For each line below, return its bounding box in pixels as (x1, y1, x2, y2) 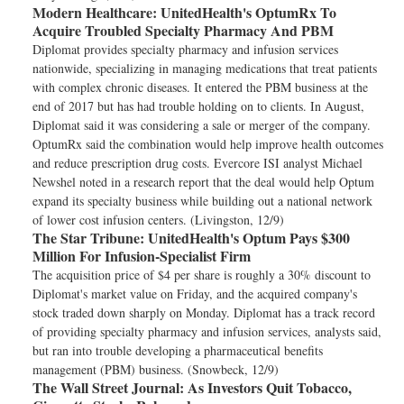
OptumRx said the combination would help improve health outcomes (32, 135, 383, 152)
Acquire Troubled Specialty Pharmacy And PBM (32, 20, 334, 41)
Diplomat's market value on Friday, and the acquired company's (32, 285, 357, 302)
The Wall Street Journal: (32, 377, 184, 398)
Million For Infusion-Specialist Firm (32, 245, 255, 266)
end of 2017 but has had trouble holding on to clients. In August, (32, 97, 364, 115)
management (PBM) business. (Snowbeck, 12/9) (32, 361, 279, 378)
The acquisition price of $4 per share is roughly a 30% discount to (32, 266, 371, 283)
